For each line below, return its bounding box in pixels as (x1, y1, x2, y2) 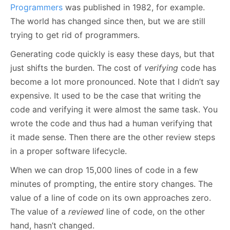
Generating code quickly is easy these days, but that (10, 48, 215, 59)
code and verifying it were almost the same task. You (10, 104, 218, 114)
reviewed (68, 206, 104, 217)
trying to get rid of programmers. (10, 29, 140, 40)
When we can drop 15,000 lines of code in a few (10, 164, 198, 175)
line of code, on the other (104, 206, 205, 217)
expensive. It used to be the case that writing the (10, 90, 201, 101)
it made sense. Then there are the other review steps (10, 131, 215, 142)
